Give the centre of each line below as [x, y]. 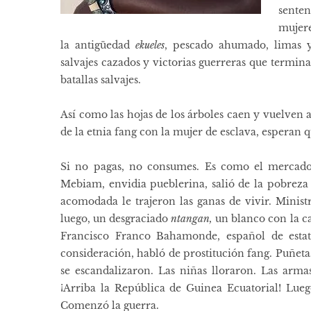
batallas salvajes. [101, 80]
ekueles [150, 45]
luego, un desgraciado [116, 219]
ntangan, [193, 219]
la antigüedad [98, 45]
